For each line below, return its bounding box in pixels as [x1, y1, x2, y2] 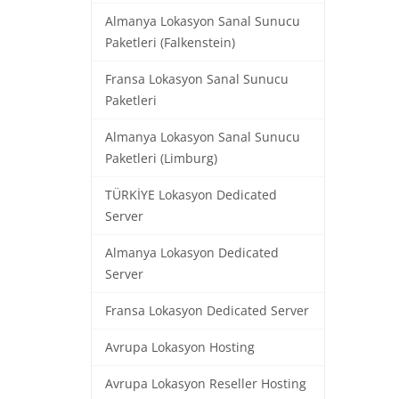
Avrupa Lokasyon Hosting [105, 339, 255, 355]
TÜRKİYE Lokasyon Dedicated [105, 187, 277, 203]
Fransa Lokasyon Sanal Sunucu [105, 71, 289, 87]
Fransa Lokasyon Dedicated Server [105, 303, 309, 319]
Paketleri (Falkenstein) [105, 35, 235, 51]
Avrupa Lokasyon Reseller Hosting [105, 376, 306, 392]
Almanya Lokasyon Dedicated [105, 245, 279, 261]
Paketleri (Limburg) [105, 151, 217, 167]
